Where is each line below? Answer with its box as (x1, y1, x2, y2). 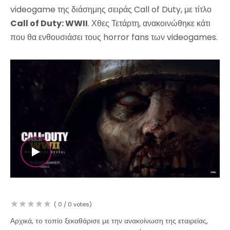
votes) (72, 200, 92, 209)
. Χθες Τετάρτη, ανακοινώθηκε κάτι (88, 17, 210, 29)
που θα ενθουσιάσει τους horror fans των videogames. (10, 31, 220, 43)
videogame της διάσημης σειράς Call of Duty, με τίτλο (10, 4, 212, 15)
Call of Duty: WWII (10, 17, 88, 29)
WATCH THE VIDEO (31, 144, 124, 159)
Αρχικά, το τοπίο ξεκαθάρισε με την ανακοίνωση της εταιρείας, (10, 215, 208, 226)
